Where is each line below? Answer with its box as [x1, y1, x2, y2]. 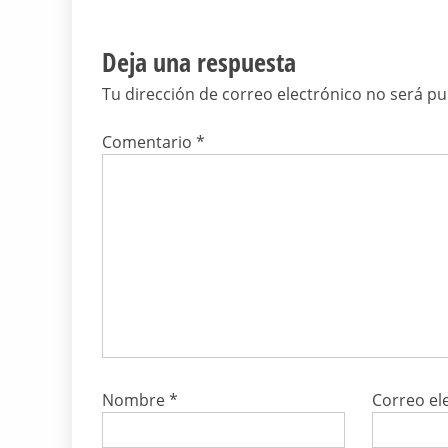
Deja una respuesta [102, 44, 296, 81]
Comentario [102, 131, 196, 154]
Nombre [102, 389, 169, 412]
